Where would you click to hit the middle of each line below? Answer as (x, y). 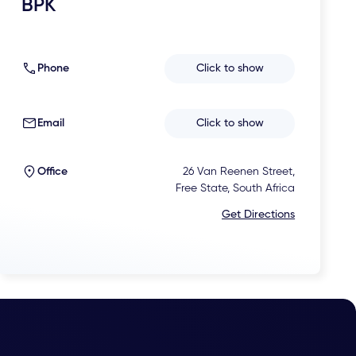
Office (53, 171)
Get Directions (259, 214)
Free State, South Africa (236, 188)
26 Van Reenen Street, (239, 171)
